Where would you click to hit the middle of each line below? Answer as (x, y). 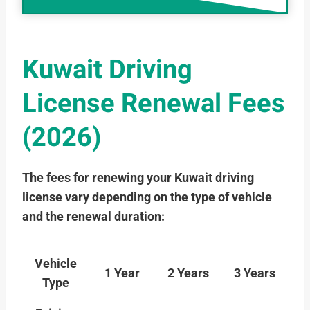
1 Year (122, 274)
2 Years (188, 274)
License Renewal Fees (154, 104)
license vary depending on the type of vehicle (147, 198)
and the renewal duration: (93, 217)
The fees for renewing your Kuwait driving (138, 178)
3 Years (255, 274)
